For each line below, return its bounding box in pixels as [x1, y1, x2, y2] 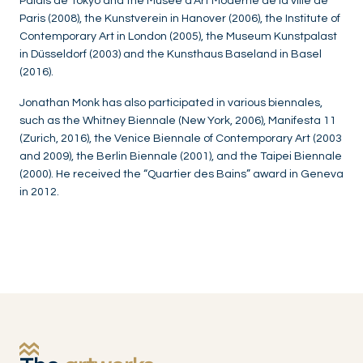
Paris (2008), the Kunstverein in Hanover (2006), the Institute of [19, 13, 340, 25]
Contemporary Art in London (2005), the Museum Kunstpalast [19, 31, 337, 43]
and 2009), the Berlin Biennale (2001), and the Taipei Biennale [19, 151, 342, 163]
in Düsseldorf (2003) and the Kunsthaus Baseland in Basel [19, 49, 322, 61]
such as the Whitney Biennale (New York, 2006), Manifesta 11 [19, 115, 336, 127]
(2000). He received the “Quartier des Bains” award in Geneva [19, 169, 344, 181]
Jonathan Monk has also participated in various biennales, [19, 97, 322, 109]
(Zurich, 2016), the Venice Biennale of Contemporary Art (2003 [19, 133, 342, 145]
